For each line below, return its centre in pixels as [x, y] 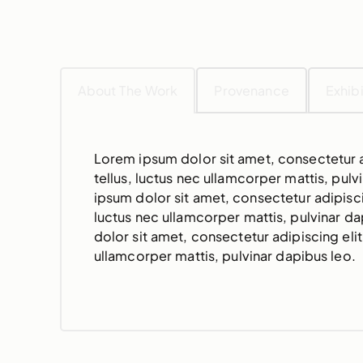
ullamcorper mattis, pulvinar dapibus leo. [224, 256]
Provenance [252, 90]
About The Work [128, 90]
